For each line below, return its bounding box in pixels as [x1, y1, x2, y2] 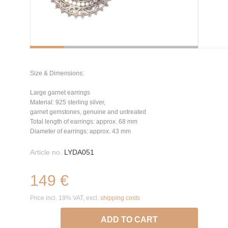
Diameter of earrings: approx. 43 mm [30, 128, 131, 135]
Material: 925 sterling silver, [30, 99, 105, 106]
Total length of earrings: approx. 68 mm [30, 118, 137, 125]
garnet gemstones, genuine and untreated [30, 108, 146, 116]
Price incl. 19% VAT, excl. [30, 194, 100, 202]
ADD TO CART [101, 215, 158, 224]
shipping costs [100, 194, 140, 202]
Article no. [30, 148, 62, 156]
